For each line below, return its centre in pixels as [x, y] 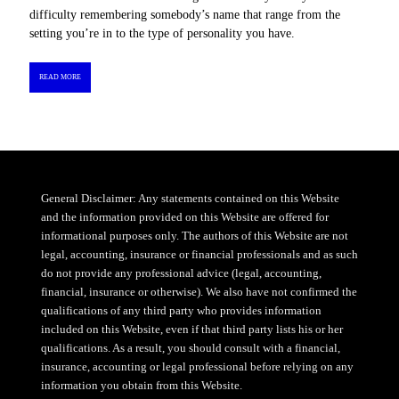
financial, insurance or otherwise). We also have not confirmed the [199, 291]
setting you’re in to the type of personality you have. [162, 34]
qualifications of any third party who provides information [181, 310]
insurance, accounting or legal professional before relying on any [197, 366]
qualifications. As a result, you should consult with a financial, [190, 347]
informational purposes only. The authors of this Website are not [194, 235]
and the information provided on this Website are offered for [184, 216]
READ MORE [60, 77]
